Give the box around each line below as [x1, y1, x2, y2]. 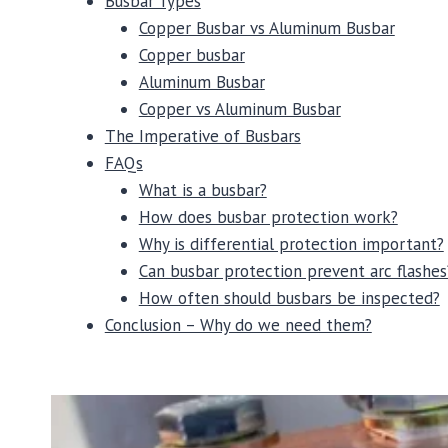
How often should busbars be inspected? [138, 287, 440, 310]
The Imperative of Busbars [104, 125, 301, 148]
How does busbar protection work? [138, 206, 398, 229]
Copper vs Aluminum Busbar [138, 98, 341, 121]
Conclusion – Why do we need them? [104, 314, 372, 337]
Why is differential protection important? [138, 233, 444, 256]
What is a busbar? [138, 179, 267, 202]
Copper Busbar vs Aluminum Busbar [138, 17, 395, 40]
